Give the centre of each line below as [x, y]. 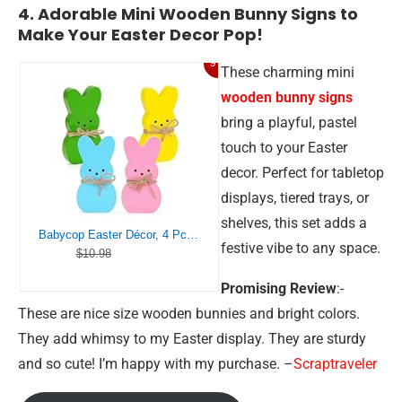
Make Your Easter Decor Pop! [140, 35]
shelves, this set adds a [294, 223]
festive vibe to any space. [301, 248]
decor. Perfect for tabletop [302, 173]
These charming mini [288, 72]
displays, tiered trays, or [295, 198]
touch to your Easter [284, 148]
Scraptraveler [335, 364]
